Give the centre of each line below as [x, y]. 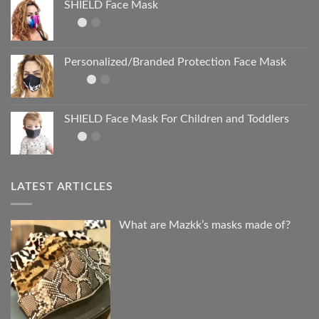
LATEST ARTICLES [62, 186]
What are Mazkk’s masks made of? [205, 225]
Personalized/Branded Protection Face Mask [175, 62]
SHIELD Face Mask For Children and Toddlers [177, 119]
